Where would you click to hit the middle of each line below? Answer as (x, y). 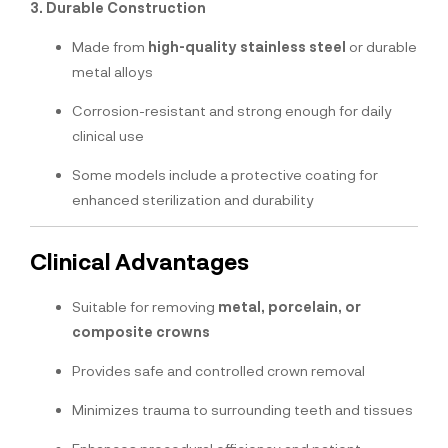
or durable (381, 47)
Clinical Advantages (139, 261)
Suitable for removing (145, 306)
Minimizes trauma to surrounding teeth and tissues (242, 409)
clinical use (108, 136)
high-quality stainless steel (247, 47)
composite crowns (141, 331)
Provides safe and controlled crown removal (218, 370)
